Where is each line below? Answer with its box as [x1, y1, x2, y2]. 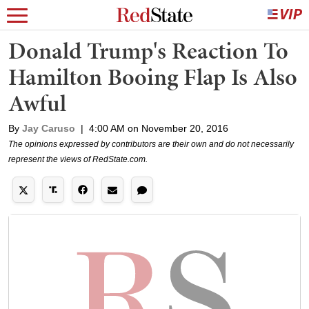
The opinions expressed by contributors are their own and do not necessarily [8, 139, 294, 149]
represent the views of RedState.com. [8, 154, 148, 164]
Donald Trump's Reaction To [8, 34, 288, 67]
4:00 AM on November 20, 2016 [89, 123, 228, 134]
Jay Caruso [22, 123, 75, 134]
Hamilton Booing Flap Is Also [8, 61, 297, 93]
